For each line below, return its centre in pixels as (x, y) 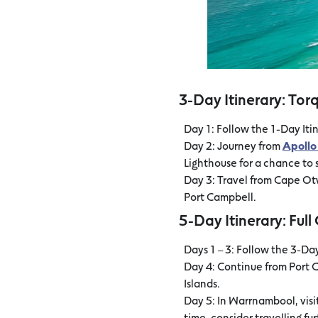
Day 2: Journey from (233, 145)
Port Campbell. (220, 196)
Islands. (202, 283)
